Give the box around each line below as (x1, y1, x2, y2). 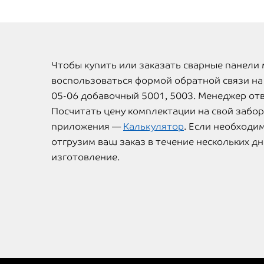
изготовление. (51, 151, 120, 163)
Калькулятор (123, 121, 184, 133)
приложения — (51, 121, 123, 133)
